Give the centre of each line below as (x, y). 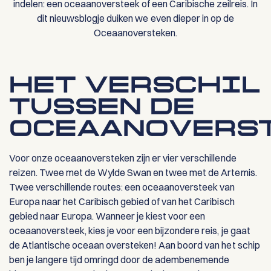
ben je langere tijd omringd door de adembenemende (119, 260)
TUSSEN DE (102, 109)
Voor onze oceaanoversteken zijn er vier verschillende (123, 158)
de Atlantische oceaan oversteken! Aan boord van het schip (135, 245)
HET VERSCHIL (134, 87)
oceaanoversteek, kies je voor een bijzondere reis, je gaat (130, 231)
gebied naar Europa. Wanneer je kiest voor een (107, 216)
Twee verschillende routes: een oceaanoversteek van (122, 187)
